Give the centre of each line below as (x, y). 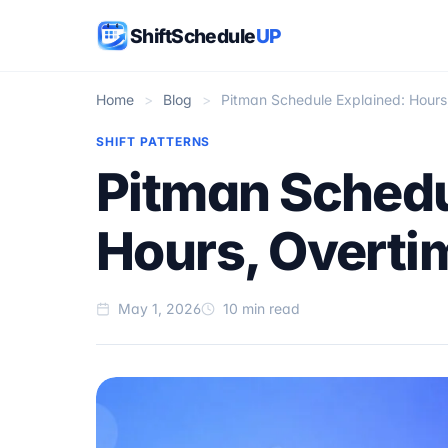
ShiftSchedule (193, 35)
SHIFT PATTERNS (153, 141)
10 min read (259, 308)
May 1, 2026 (159, 308)
